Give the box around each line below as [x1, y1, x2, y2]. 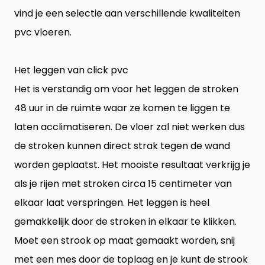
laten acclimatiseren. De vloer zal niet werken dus [14, 119, 245, 134]
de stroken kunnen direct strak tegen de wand [14, 138, 230, 153]
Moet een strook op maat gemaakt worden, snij [14, 233, 235, 247]
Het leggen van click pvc [14, 63, 128, 77]
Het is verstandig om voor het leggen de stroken [14, 82, 238, 96]
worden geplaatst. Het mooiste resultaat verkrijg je [14, 157, 250, 172]
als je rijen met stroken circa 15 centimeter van [14, 176, 232, 190]
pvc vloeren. [14, 25, 72, 39]
